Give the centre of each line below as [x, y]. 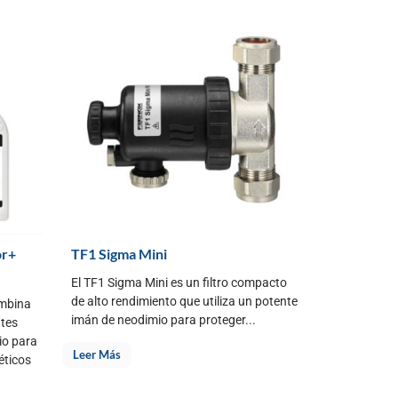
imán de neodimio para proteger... [163, 319]
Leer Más [97, 354]
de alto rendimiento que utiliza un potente [184, 301]
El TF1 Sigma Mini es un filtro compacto [179, 282]
